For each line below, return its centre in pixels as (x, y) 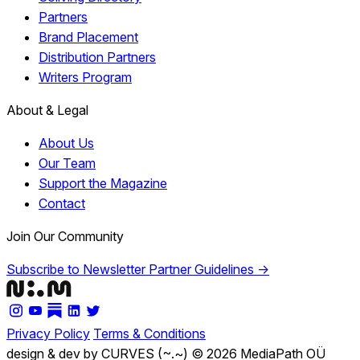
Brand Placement (88, 37)
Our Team (67, 163)
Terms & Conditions (149, 333)
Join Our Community (65, 236)
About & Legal (47, 110)
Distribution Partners (97, 57)
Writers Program (85, 77)
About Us (66, 143)
